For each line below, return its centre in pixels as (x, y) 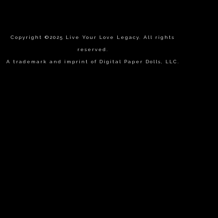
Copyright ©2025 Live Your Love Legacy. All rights (93, 37)
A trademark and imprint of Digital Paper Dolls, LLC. (93, 61)
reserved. (93, 49)
